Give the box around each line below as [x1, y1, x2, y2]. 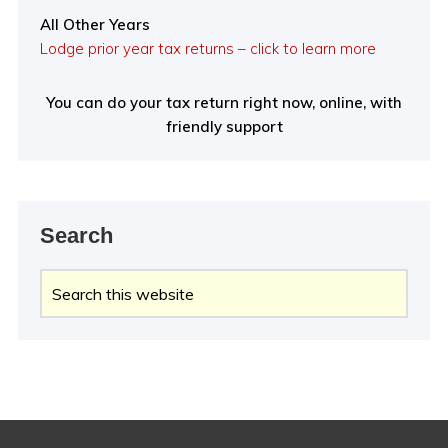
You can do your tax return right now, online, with [46, 93, 402, 112]
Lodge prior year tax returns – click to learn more [39, 39, 376, 58]
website [38, 318, 96, 337]
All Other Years [39, 15, 154, 34]
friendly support [165, 117, 283, 136]
